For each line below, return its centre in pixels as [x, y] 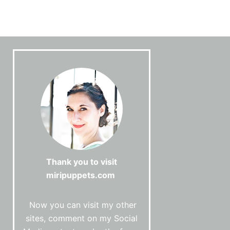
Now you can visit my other [81, 205]
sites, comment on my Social [81, 218]
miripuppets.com [81, 175]
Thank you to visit [81, 162]
